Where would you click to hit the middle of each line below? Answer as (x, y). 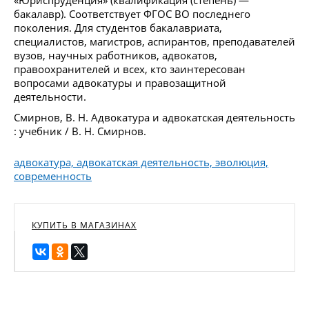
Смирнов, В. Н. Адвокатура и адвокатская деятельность (154, 117)
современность (53, 176)
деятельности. (50, 96)
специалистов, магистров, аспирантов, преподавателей (154, 41)
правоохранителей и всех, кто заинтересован (130, 69)
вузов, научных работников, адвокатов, (116, 55)
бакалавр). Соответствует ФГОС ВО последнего (132, 13)
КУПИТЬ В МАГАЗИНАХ (84, 225)
